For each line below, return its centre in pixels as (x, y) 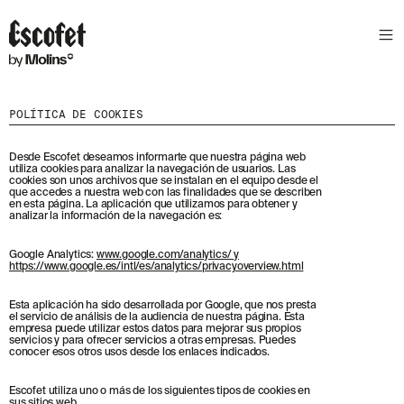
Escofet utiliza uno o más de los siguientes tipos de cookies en (160, 391)
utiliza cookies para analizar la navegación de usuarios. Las (152, 170)
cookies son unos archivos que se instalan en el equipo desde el (164, 181)
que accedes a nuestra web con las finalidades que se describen (166, 193)
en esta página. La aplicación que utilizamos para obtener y (153, 205)
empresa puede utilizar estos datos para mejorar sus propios (155, 329)
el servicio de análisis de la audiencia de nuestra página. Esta (157, 317)
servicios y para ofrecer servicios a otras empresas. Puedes (152, 341)
